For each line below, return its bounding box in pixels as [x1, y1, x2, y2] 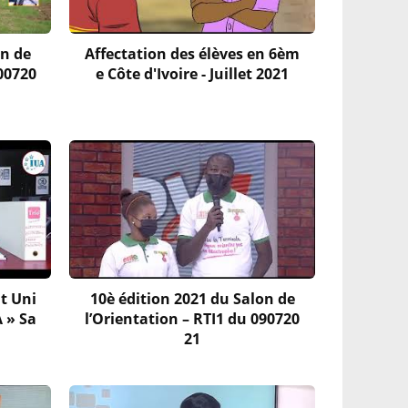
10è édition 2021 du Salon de [89, 288, 295, 309]
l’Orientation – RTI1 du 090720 [85, 308, 300, 329]
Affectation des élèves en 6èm [85, 43, 300, 64]
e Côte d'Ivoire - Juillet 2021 [96, 63, 289, 84]
